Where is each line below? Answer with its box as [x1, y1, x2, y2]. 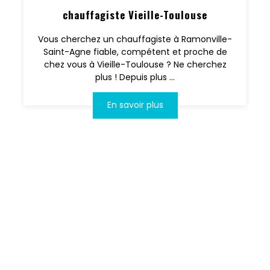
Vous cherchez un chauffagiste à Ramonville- [38, 33, 232, 46]
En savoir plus [107, 99, 163, 111]
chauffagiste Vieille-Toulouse [63, 7, 207, 23]
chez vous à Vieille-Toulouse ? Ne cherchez [43, 58, 227, 71]
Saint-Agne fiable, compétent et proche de [43, 46, 227, 58]
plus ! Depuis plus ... [95, 71, 175, 84]
